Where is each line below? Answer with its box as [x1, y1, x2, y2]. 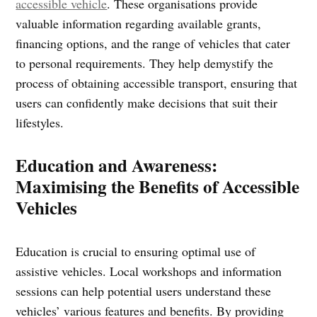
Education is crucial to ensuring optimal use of [16, 242, 256, 260]
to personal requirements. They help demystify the [16, 54, 274, 71]
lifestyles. [16, 113, 64, 131]
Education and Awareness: [16, 151, 218, 178]
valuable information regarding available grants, [16, 14, 262, 32]
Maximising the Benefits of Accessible [16, 173, 300, 200]
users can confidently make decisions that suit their [16, 93, 278, 111]
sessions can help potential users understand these [16, 282, 272, 299]
